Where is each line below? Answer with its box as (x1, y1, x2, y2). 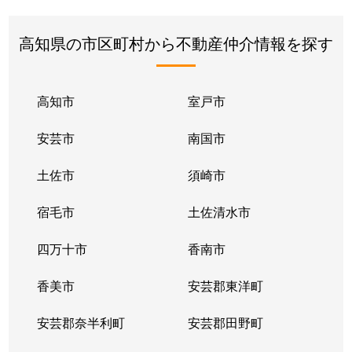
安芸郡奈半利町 (37, 313, 126, 332)
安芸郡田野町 (187, 313, 263, 332)
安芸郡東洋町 (187, 276, 263, 295)
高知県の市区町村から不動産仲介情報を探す (19, 31, 333, 54)
